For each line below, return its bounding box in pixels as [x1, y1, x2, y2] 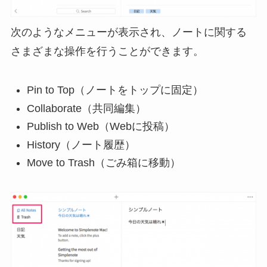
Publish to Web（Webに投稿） [26, 120, 175, 133]
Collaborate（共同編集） [26, 102, 146, 114]
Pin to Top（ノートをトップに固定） [26, 84, 203, 97]
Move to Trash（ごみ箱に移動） [26, 157, 181, 169]
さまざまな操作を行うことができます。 [10, 45, 204, 58]
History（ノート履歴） [26, 138, 135, 151]
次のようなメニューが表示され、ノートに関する [10, 26, 247, 39]
